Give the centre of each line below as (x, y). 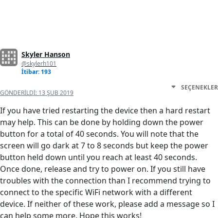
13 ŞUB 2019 (56, 93)
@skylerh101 (39, 64)
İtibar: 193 (36, 72)
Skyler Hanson (46, 54)
